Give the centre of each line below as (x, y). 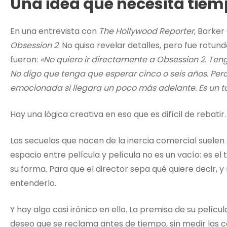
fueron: (25, 60)
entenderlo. (33, 183)
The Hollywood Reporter (146, 31)
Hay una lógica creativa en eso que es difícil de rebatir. (118, 115)
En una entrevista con (54, 31)
